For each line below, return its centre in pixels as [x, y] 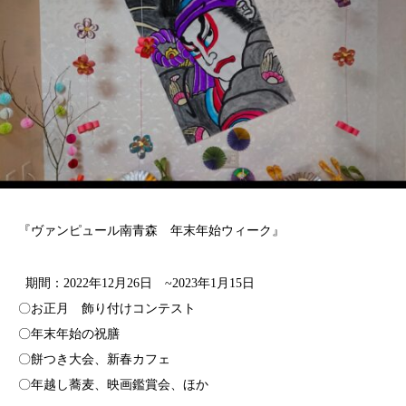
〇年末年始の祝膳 [69, 334]
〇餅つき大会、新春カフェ [101, 360]
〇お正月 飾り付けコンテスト [107, 309]
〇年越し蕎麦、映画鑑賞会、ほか [113, 385]
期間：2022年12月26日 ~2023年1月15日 [136, 284]
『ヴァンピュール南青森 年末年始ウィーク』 [151, 230]
